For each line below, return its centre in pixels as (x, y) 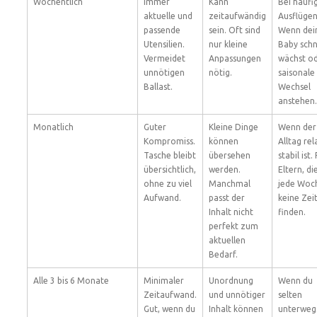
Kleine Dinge (234, 127)
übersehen (230, 155)
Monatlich (53, 127)
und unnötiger (237, 295)
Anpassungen (235, 58)
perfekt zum (234, 226)
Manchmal (230, 184)
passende (162, 30)
